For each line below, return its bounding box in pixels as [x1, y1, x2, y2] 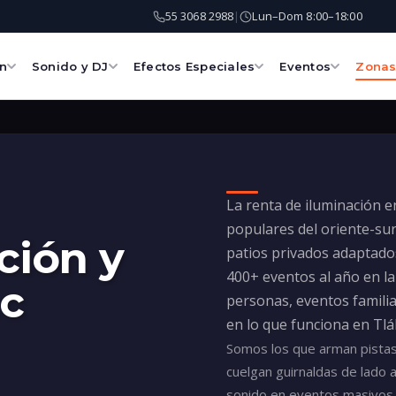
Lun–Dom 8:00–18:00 [252, 8, 362, 24]
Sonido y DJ [31, 58, 109, 73]
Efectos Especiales [133, 58, 255, 73]
